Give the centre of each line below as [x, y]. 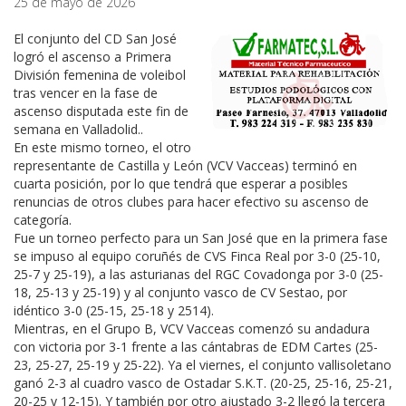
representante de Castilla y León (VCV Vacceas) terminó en [185, 165]
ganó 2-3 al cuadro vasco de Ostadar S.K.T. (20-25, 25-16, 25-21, [203, 383]
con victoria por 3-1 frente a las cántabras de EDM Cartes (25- [196, 347]
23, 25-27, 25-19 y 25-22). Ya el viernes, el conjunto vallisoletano [203, 365]
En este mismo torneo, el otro [102, 147]
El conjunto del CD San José [95, 39]
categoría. [43, 220]
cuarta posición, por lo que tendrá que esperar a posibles [181, 184]
